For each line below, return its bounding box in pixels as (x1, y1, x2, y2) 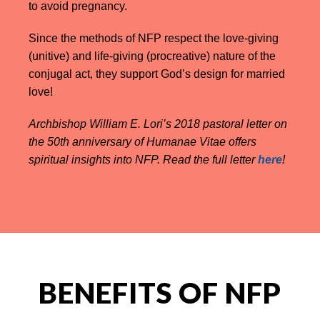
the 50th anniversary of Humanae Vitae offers (29, 135, 256, 148)
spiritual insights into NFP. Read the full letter (29, 153, 258, 166)
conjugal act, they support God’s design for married (29, 67, 285, 80)
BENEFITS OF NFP (39, 275, 281, 310)
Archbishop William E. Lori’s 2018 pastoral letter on (29, 117, 287, 130)
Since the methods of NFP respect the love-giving (29, 31, 279, 44)
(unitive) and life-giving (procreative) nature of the (29, 49, 276, 62)
